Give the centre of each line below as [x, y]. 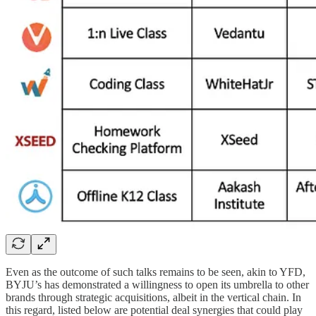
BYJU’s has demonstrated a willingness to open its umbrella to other [157, 285]
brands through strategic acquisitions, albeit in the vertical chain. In [153, 298]
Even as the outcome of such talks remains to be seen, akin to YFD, [156, 272]
